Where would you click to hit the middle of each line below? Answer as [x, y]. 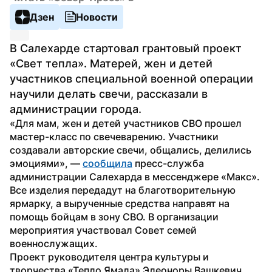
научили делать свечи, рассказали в [109, 93]
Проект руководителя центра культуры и [109, 257]
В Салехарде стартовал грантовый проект [126, 48]
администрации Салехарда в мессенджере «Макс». [135, 176]
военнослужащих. [54, 243]
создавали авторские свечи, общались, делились [131, 150]
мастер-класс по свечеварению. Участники [114, 136]
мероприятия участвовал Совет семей [103, 230]
